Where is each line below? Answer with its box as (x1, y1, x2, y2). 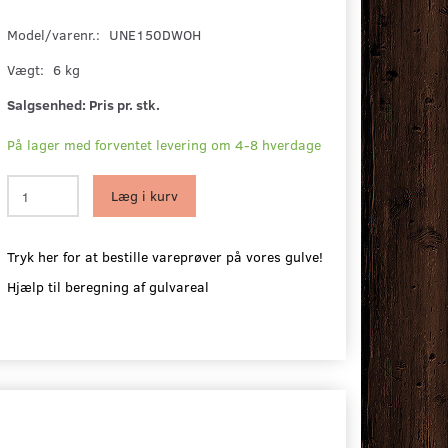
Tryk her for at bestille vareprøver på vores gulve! (7, 247, 324, 267)
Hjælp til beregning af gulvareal (7, 277, 210, 297)
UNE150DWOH (109, 25, 202, 45)
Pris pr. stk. (89, 95, 161, 115)
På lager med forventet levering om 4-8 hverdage (7, 135, 322, 155)
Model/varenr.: (7, 25, 105, 45)
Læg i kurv (111, 186, 179, 206)
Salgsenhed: (7, 95, 87, 115)
